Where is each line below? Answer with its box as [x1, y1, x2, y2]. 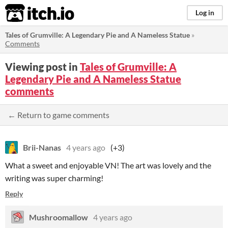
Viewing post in [5, 61, 80, 73]
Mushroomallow [29, 212, 88, 222]
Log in [195, 8, 214, 17]
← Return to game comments [8, 110, 109, 120]
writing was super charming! [5, 173, 103, 183]
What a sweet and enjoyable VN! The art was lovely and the [5, 160, 211, 170]
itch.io [5, 3, 49, 23]
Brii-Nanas [23, 142, 61, 152]
